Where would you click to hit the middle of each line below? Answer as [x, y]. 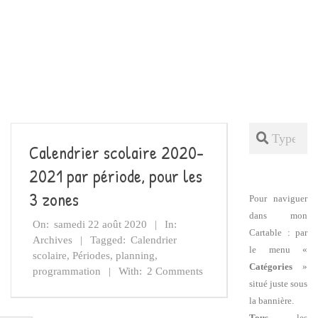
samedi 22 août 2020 [100, 224]
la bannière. [272, 300]
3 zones [54, 199]
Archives [53, 240]
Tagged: [108, 240]
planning [135, 255]
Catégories [271, 266]
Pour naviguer [278, 198]
